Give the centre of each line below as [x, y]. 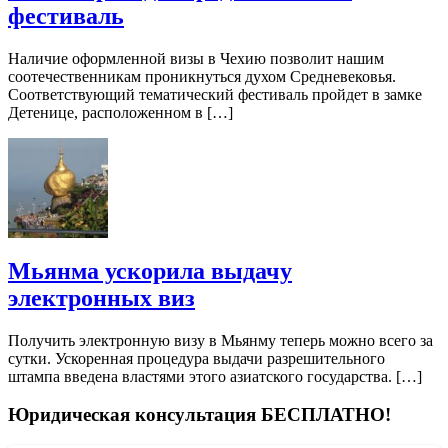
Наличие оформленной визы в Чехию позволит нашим [196, 58]
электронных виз [101, 297]
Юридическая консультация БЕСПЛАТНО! [199, 415]
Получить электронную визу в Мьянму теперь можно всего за [220, 340]
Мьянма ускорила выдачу [150, 270]
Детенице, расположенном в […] [120, 112]
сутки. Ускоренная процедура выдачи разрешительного [196, 358]
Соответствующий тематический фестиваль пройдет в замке [215, 94]
